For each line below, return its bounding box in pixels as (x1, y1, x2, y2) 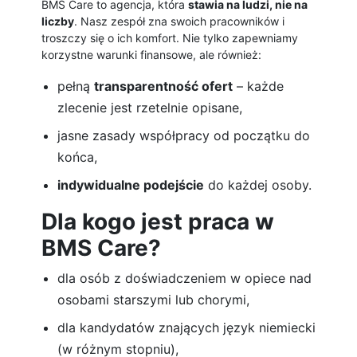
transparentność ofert (94, 78, 233, 95)
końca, (57, 149, 97, 166)
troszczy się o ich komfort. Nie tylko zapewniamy (41, 31, 298, 45)
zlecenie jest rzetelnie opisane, (57, 100, 242, 116)
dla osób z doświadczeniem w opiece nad (57, 270, 312, 287)
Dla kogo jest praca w (41, 208, 274, 236)
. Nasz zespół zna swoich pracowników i (74, 14, 284, 29)
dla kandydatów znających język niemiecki (57, 320, 316, 336)
